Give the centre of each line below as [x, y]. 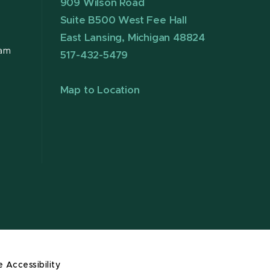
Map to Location [100, 90]
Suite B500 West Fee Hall [123, 20]
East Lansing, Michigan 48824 [132, 38]
